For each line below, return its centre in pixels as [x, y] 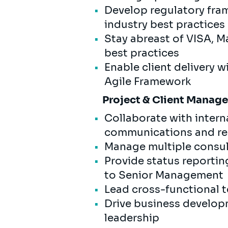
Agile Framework [148, 81]
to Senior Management [164, 175]
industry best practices [165, 24]
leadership [132, 218]
